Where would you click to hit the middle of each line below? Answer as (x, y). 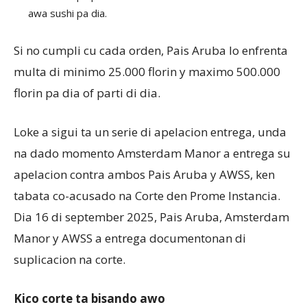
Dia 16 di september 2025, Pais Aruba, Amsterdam (151, 217)
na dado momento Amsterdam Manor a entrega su (152, 153)
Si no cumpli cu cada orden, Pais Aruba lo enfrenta (151, 50)
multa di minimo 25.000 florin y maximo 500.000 (147, 71)
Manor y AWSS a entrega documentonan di (130, 238)
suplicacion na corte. (70, 259)
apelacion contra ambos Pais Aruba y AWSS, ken (144, 174)
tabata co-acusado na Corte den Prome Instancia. (147, 195)
